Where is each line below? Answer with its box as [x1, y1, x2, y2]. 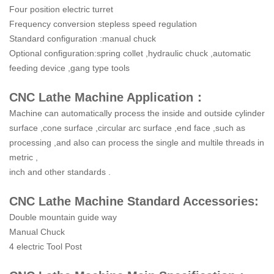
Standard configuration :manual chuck [9, 33, 156, 43]
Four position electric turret [9, 4, 113, 14]
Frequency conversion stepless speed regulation [9, 18, 197, 29]
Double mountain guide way [9, 212, 117, 222]
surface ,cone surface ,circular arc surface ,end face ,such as [9, 122, 245, 133]
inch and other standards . [9, 166, 111, 177]
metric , [9, 152, 38, 162]
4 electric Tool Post [9, 241, 82, 251]
